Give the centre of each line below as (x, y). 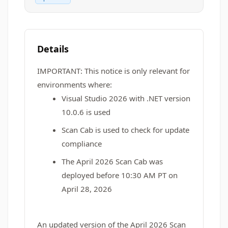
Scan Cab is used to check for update (125, 130)
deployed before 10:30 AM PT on (120, 175)
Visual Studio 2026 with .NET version (126, 98)
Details (53, 49)
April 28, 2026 (87, 189)
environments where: (75, 84)
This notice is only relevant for (137, 71)
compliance (82, 144)
